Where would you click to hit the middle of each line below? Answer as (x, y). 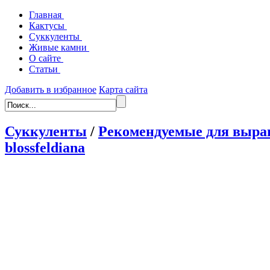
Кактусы (48, 26)
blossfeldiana (45, 147)
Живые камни (59, 47)
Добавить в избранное (51, 89)
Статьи (45, 69)
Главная (46, 15)
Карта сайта (123, 89)
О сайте (46, 58)
